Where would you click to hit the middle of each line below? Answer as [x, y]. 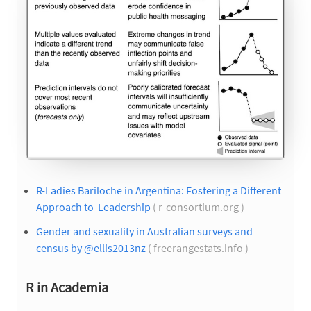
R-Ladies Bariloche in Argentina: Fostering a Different [159, 190]
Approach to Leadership [93, 207]
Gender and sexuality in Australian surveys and [144, 232]
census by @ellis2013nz [91, 248]
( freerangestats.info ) [198, 248]
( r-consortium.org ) [199, 207]
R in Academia [67, 287]
